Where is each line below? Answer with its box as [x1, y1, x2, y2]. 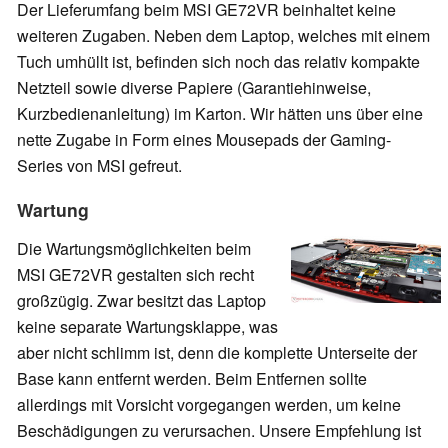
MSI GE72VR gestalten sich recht [17, 262, 254, 286]
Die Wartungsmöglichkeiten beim [17, 236, 251, 260]
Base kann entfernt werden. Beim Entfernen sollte [17, 366, 367, 390]
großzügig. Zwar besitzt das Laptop [17, 288, 266, 312]
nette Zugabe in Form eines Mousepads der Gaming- [17, 128, 391, 152]
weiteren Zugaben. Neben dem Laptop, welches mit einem [17, 24, 430, 48]
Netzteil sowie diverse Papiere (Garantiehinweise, [17, 76, 371, 100]
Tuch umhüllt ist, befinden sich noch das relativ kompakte [17, 50, 420, 74]
